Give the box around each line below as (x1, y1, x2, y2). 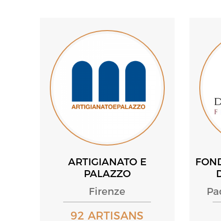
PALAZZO (83, 167, 131, 180)
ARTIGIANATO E (68, 155, 147, 168)
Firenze (89, 185, 126, 197)
